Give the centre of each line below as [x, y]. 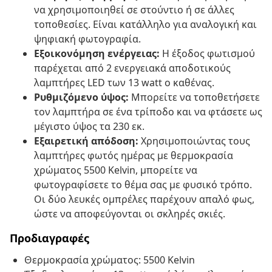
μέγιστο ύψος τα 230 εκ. [89, 127]
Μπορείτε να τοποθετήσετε [194, 97]
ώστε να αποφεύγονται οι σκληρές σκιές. [130, 214]
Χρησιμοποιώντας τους [194, 141]
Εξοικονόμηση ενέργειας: [97, 54]
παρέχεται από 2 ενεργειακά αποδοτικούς [132, 68]
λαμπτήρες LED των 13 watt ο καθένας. [124, 83]
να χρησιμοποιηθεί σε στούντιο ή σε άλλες [134, 10]
